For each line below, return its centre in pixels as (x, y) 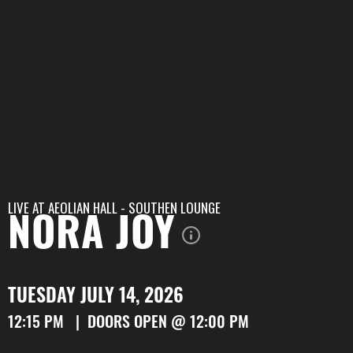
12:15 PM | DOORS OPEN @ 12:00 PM (128, 324)
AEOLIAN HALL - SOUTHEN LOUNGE (134, 208)
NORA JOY (92, 238)
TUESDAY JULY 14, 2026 (96, 298)
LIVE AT (28, 208)
